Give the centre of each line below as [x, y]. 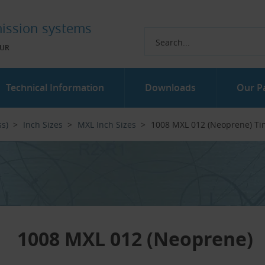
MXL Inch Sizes [107, 125]
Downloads [170, 88]
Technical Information [55, 88]
